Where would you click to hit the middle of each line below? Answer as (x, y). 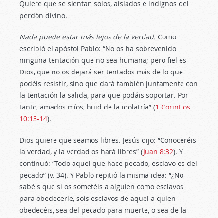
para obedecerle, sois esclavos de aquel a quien (98, 198)
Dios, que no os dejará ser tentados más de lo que (101, 72)
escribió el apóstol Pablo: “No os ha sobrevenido (98, 48)
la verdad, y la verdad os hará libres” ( (81, 152)
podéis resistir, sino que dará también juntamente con (109, 83)
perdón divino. (43, 15)
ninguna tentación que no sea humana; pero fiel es (103, 60)
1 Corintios (173, 107)
